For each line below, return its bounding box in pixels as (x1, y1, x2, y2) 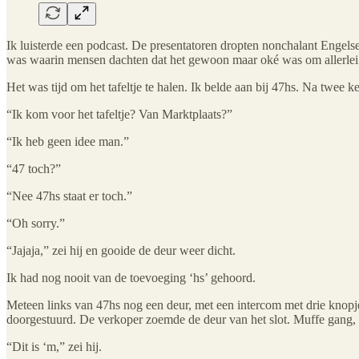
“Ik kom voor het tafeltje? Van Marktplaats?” (6, 107, 232, 121)
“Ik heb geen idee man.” (6, 134, 129, 148)
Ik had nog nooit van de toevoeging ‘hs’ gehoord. (6, 270, 256, 284)
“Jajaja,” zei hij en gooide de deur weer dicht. (6, 243, 236, 257)
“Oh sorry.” (6, 216, 65, 230)
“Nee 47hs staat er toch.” (6, 188, 132, 203)
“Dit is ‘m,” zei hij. (6, 339, 102, 353)
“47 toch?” (6, 161, 61, 175)
